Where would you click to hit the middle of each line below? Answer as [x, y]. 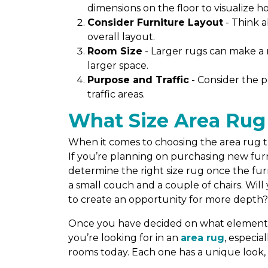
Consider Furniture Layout [155, 22]
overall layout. [122, 37]
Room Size [115, 51]
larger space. [118, 66]
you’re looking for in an [124, 238]
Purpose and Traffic [138, 80]
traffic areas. [116, 94]
